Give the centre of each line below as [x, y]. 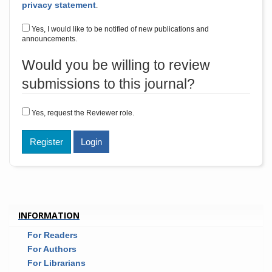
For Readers [53, 235]
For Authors [52, 249]
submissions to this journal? [108, 84]
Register [46, 142]
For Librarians [56, 263]
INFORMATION [49, 215]
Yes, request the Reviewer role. [83, 113]
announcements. [49, 39]
